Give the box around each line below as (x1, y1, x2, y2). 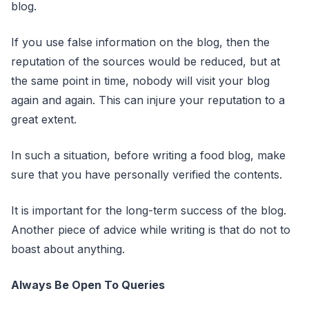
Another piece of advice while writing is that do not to (11, 223, 290, 237)
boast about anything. (11, 242, 128, 256)
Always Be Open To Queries (11, 278, 165, 292)
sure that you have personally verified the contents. (11, 168, 282, 181)
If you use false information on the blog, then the (11, 35, 270, 49)
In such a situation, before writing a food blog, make (11, 148, 286, 162)
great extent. (11, 112, 80, 126)
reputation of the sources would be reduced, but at (11, 54, 280, 68)
